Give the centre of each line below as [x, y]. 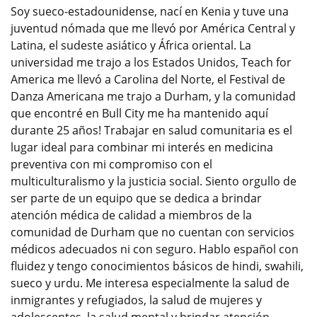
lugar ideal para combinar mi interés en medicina [142, 147]
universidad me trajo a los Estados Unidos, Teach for [151, 62]
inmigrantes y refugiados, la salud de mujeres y [136, 300]
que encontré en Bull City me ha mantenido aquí [139, 113]
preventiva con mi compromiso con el [111, 164]
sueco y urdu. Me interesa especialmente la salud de [150, 283]
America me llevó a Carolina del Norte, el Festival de [148, 79]
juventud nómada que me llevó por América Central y [153, 28]
